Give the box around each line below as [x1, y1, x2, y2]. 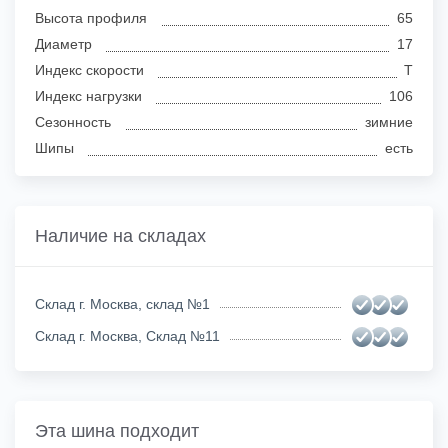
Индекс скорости [35, 61, 144, 78]
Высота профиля [35, 9, 147, 26]
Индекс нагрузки [35, 87, 142, 104]
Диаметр [35, 35, 92, 52]
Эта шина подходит [35, 420, 199, 441]
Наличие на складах [35, 225, 206, 246]
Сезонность [35, 113, 111, 130]
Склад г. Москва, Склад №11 [35, 327, 220, 344]
